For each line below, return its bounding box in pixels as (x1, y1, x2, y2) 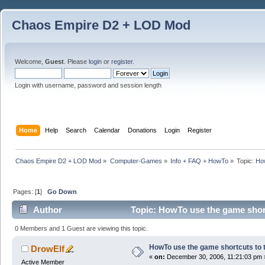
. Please (64, 58, 89, 65)
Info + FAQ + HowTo (170, 157, 228, 164)
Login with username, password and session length (15, 82, 161, 89)
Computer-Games (109, 157, 162, 164)
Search (66, 126, 87, 134)
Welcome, (15, 58, 45, 65)
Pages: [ (13, 188, 37, 195)
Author (33, 205, 63, 215)
